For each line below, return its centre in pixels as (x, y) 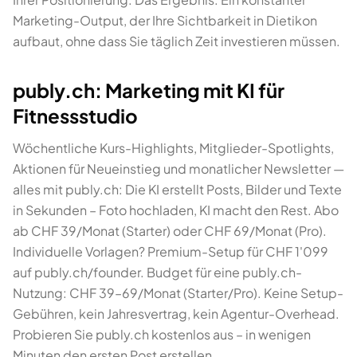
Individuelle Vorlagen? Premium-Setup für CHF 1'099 (171, 251)
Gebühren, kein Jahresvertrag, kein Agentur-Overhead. (176, 314)
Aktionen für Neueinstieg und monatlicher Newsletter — (178, 169)
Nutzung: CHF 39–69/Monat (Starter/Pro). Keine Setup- (178, 293)
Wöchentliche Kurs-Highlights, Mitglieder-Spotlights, (173, 148)
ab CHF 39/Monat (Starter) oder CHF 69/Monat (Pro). (170, 231)
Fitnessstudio (75, 116)
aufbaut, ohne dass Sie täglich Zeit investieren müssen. (177, 41)
